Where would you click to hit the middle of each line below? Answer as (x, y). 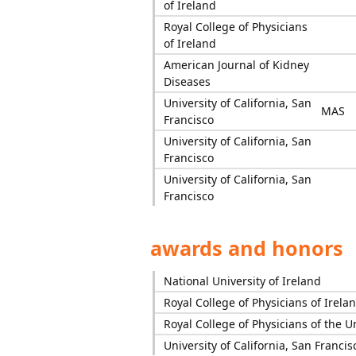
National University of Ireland (242, 281)
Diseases (187, 81)
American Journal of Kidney (236, 65)
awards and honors (244, 248)
